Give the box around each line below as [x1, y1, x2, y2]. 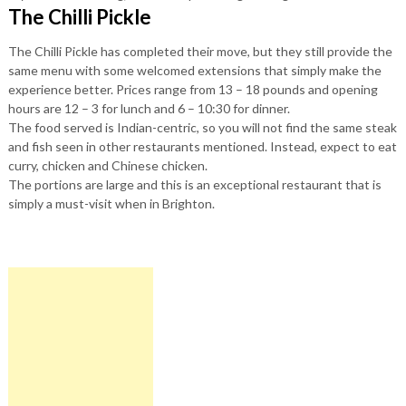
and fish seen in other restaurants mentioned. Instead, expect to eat [7, 138, 397, 154]
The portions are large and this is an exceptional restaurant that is [7, 176, 382, 192]
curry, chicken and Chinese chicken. [7, 157, 208, 173]
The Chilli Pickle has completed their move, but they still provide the [7, 43, 392, 59]
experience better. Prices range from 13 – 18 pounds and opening [7, 81, 378, 97]
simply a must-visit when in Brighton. [7, 195, 215, 211]
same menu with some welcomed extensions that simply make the [7, 62, 382, 78]
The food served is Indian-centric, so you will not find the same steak [7, 119, 397, 135]
